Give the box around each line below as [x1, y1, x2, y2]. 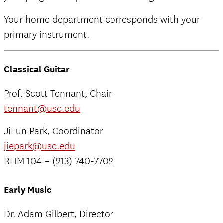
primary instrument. [4, 28, 89, 41]
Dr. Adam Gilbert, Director [4, 208, 113, 221]
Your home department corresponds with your [4, 13, 200, 26]
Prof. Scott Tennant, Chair [4, 87, 112, 100]
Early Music [4, 184, 51, 196]
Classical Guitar [4, 63, 70, 75]
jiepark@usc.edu [4, 140, 75, 153]
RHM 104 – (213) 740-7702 [4, 155, 113, 168]
